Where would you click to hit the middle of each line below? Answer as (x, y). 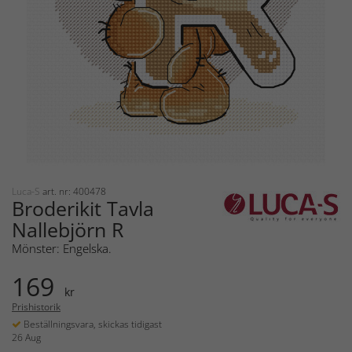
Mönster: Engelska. (62, 249)
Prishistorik (36, 307)
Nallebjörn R (68, 230)
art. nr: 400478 (74, 192)
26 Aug (26, 338)
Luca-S (27, 192)
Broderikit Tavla (83, 209)
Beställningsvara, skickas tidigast (92, 324)
